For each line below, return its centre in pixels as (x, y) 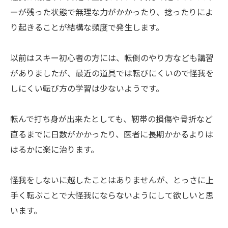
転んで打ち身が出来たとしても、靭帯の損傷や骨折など (111, 120)
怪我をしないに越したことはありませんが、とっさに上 (112, 181)
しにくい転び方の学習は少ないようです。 (87, 89)
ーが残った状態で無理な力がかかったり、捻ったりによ (112, 13)
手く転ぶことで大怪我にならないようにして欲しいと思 (112, 196)
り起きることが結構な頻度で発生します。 (87, 28)
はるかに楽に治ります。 (54, 150)
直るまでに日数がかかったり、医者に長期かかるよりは (112, 135)
